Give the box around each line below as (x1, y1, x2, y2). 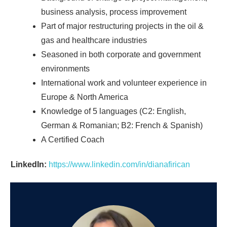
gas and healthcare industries (41, 36, 147, 45)
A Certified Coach (41, 135, 104, 144)
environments (41, 64, 90, 73)
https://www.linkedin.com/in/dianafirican (49, 160, 190, 169)
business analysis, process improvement (41, 8, 186, 17)
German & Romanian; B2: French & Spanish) (41, 121, 203, 130)
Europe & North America (41, 93, 128, 102)
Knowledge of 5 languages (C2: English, (41, 107, 186, 116)
